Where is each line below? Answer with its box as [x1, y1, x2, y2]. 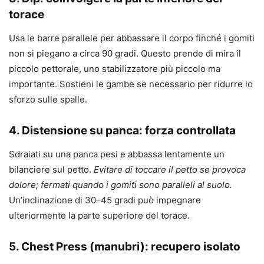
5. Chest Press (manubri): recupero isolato [9, 240, 240, 254]
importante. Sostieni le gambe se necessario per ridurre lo [9, 78, 253, 90]
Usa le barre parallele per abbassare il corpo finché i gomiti [9, 32, 255, 44]
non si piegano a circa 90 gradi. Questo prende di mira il [9, 48, 241, 60]
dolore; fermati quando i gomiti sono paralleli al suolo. [9, 179, 232, 191]
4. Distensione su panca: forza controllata [9, 124, 236, 138]
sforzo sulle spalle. [9, 94, 87, 105]
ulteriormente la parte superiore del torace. [9, 210, 190, 222]
